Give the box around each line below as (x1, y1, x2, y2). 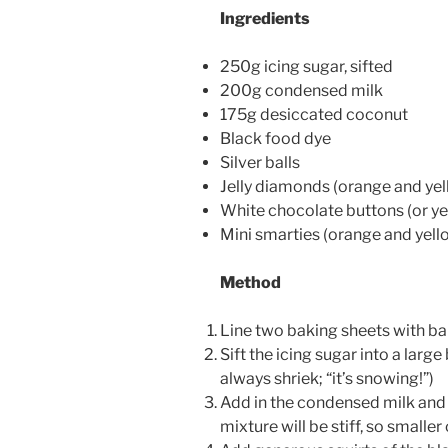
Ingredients (220, 8, 310, 28)
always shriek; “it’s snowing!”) (220, 368, 434, 388)
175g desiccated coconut (220, 104, 408, 124)
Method (220, 272, 281, 292)
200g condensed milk (220, 80, 383, 100)
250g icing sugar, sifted (220, 56, 393, 76)
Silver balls (220, 152, 300, 172)
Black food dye (220, 128, 331, 148)
